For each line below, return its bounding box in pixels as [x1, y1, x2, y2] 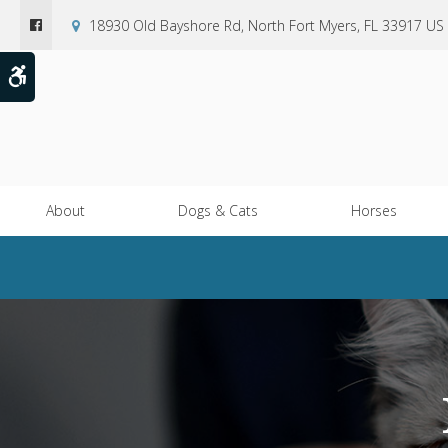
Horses [351, 201, 398, 221]
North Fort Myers [248, 15, 357, 35]
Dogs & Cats [178, 201, 259, 221]
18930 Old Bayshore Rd [89, 15, 241, 35]
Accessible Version [26, 64, 159, 86]
